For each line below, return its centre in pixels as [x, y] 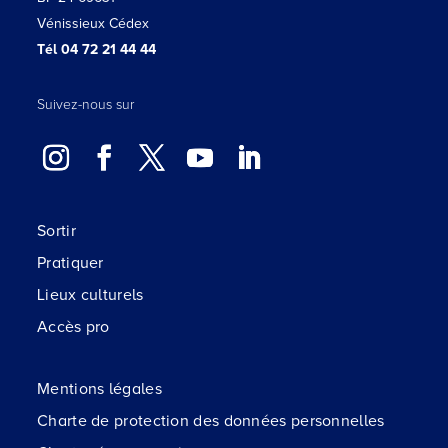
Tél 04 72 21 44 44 [96, 50]
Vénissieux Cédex [93, 24]
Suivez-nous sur [85, 105]
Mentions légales [99, 389]
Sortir [56, 231]
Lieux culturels [90, 295]
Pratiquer [70, 263]
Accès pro [73, 327]
